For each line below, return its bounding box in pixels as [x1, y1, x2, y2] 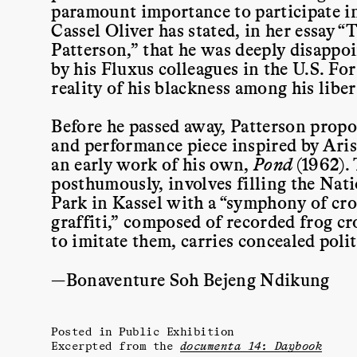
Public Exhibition [119, 324, 234, 338]
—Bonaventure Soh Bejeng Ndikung [51, 268, 330, 289]
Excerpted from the [51, 338, 180, 352]
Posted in [51, 324, 120, 338]
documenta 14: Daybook [179, 338, 323, 352]
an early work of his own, [51, 153, 253, 175]
